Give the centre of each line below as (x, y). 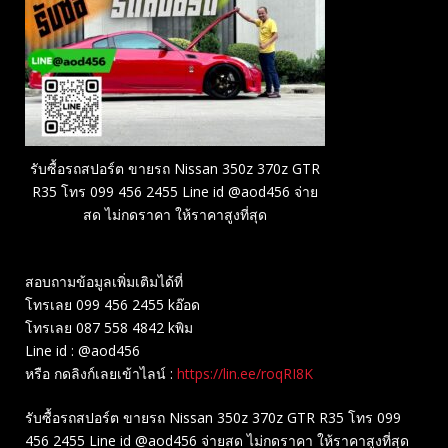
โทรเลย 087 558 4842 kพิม (109, 328)
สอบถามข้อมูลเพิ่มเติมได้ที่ (104, 282)
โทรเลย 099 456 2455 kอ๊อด (112, 305)
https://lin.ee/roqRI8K (245, 374)
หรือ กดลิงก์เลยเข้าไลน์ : (101, 374)
